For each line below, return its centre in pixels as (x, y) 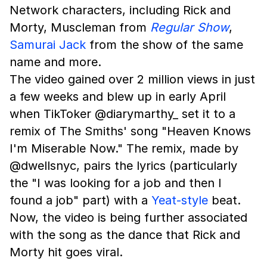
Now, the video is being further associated (128, 218)
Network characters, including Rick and (120, 10)
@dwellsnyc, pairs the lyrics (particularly (123, 166)
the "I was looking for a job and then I (116, 183)
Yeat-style (180, 200)
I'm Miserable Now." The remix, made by (124, 148)
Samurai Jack (48, 45)
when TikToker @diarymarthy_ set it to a (122, 114)
